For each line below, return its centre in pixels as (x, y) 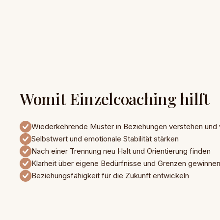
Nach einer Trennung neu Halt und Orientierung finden (121, 151)
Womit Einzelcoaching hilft (115, 99)
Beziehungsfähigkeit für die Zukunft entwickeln (110, 176)
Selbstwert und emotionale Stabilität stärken (105, 139)
